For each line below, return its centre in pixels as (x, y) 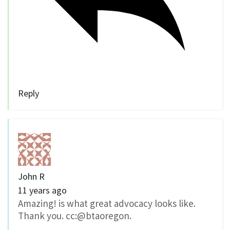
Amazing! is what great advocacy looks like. (107, 204)
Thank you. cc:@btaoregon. (75, 216)
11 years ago (42, 190)
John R (31, 177)
